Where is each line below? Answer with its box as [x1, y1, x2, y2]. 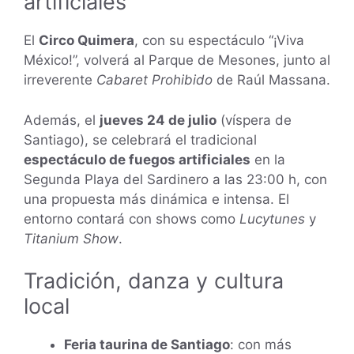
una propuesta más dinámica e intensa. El [24, 190, 289, 207]
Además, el [24, 111, 100, 128]
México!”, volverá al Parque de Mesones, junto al [24, 52, 330, 69]
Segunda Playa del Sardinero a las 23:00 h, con [24, 171, 327, 187]
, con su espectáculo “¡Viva [134, 32, 304, 49]
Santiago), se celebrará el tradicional [24, 131, 257, 148]
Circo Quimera [39, 32, 134, 49]
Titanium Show [24, 230, 119, 247]
